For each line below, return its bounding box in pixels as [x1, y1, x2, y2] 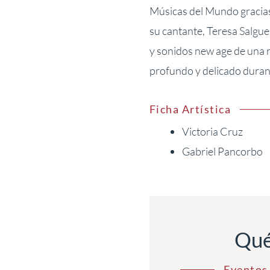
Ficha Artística [149, 102, 231, 116]
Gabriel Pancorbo [181, 145, 263, 159]
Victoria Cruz [181, 125, 243, 139]
